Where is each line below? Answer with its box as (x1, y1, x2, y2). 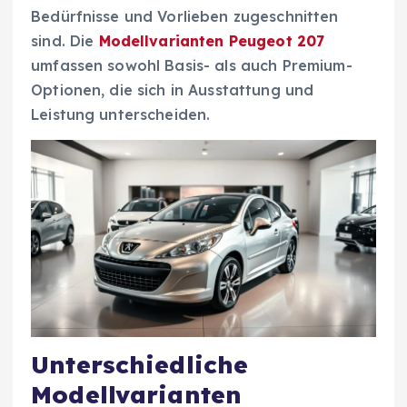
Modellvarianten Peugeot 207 (98, 32, 325, 51)
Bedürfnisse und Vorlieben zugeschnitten (31, 7, 339, 26)
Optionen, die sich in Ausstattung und (31, 81, 314, 100)
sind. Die (31, 32, 99, 51)
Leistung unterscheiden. (31, 105, 211, 124)
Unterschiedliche (31, 350, 249, 381)
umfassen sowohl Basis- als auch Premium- (31, 56, 352, 75)
